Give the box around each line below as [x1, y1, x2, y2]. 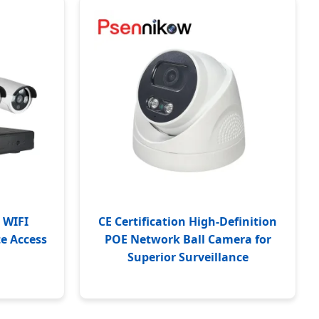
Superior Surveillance [127, 249, 249, 265]
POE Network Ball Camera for [104, 231, 271, 247]
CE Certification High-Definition [98, 214, 277, 229]
